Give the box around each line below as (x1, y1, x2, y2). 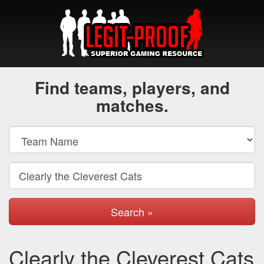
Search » (111, 204, 153, 219)
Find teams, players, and (34, 75, 230, 100)
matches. (95, 93, 169, 117)
